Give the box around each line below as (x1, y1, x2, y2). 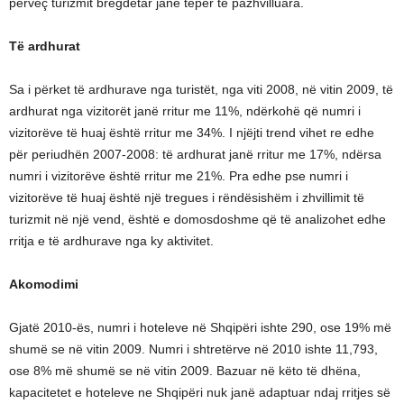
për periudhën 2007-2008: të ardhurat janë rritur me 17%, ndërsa (9, 147, 381, 161)
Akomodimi (9, 277, 78, 291)
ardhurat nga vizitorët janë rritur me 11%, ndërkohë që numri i (9, 104, 361, 118)
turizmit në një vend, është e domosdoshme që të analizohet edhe (9, 212, 386, 226)
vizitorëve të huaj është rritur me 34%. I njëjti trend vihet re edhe (9, 125, 374, 140)
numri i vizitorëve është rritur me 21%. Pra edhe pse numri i (9, 169, 348, 183)
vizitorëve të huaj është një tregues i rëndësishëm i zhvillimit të (9, 190, 364, 205)
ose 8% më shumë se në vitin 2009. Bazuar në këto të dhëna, (9, 363, 361, 378)
